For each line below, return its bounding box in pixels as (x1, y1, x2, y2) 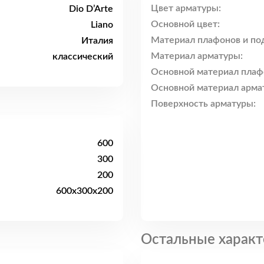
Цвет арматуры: (151, 4, 221, 14)
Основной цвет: (151, 19, 220, 29)
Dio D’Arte (69, 4, 113, 14)
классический (52, 51, 113, 61)
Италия (81, 35, 113, 45)
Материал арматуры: (151, 51, 243, 61)
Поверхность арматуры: (151, 99, 256, 109)
